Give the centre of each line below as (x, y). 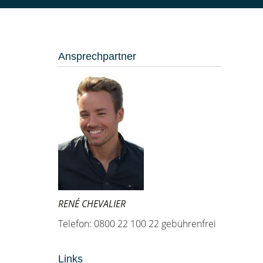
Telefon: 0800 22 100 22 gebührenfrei (137, 224)
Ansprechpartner (97, 56)
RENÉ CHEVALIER (92, 204)
